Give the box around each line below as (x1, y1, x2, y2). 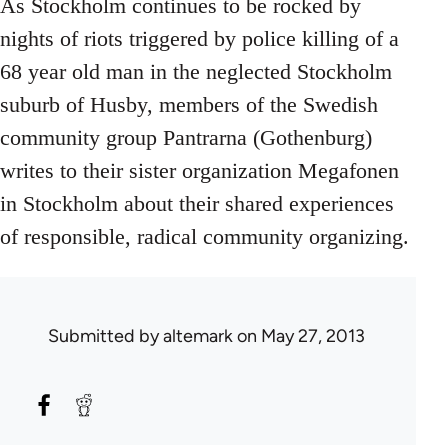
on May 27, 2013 (233, 325, 365, 348)
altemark (163, 325, 233, 348)
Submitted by (48, 325, 163, 348)
